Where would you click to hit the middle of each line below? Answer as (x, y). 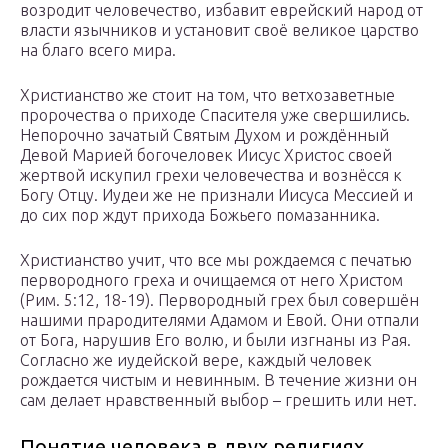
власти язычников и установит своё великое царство (219, 30)
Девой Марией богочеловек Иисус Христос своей (206, 155)
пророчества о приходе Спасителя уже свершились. (215, 115)
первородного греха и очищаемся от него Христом (211, 280)
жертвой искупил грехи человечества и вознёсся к (211, 175)
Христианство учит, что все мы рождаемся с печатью (216, 260)
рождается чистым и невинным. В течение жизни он (218, 380)
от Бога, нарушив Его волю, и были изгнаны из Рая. (215, 340)
